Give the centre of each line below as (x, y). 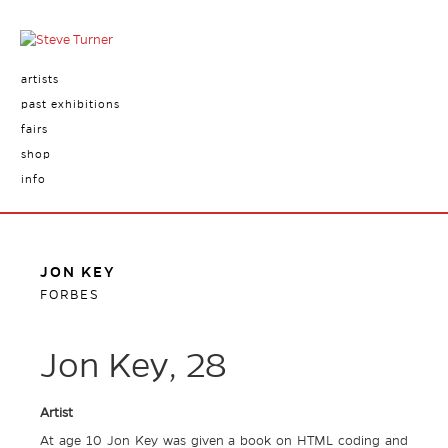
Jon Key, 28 (133, 366)
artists (39, 79)
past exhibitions (70, 104)
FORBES (70, 295)
